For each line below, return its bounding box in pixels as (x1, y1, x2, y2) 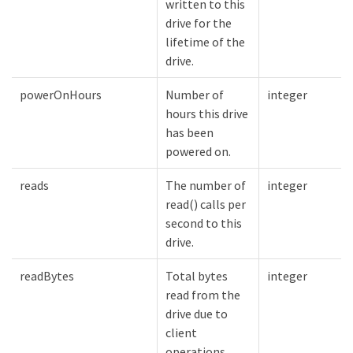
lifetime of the (165, 34, 245, 50)
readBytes (20, 268, 74, 284)
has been (165, 124, 214, 141)
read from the (165, 287, 240, 303)
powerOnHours (20, 87, 102, 103)
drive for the (165, 15, 232, 32)
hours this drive (165, 106, 248, 122)
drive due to (165, 306, 228, 322)
